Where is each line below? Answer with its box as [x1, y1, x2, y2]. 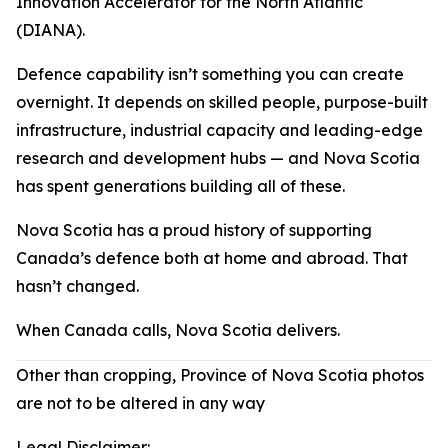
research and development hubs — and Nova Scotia [16, 148, 420, 168]
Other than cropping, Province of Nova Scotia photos [16, 365, 424, 385]
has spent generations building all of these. [16, 176, 345, 196]
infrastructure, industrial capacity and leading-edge [16, 120, 423, 140]
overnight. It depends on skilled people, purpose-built [16, 92, 428, 112]
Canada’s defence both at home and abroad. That [16, 248, 408, 268]
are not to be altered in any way [16, 393, 265, 413]
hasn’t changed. [16, 276, 139, 296]
